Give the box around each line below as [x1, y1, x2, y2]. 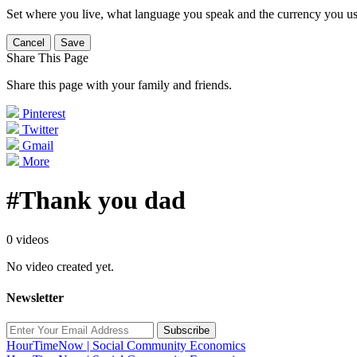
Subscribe [163, 324, 210, 337]
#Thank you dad [6, 186, 186, 215]
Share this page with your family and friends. [6, 78, 232, 92]
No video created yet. [6, 259, 114, 273]
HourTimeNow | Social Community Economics [6, 339, 245, 353]
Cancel [13, 37, 45, 49]
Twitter [22, 123, 58, 136]
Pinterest [22, 107, 65, 120]
